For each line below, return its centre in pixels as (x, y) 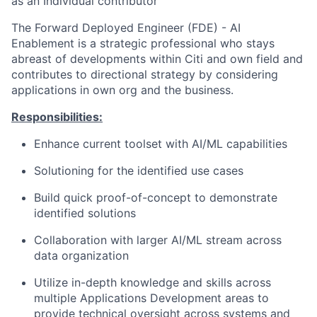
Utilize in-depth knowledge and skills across (152, 282)
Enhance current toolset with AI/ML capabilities (161, 144)
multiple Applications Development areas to (151, 298)
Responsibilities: (57, 117)
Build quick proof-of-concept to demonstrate (156, 197)
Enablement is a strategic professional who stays (143, 43)
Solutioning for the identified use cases (139, 171)
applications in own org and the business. (122, 90)
